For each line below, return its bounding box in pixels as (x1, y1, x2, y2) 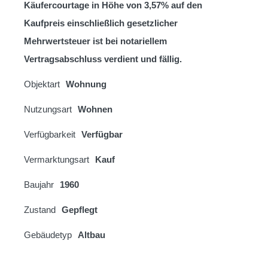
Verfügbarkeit (24, 129, 75, 140)
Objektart (24, 79, 60, 90)
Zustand (24, 205, 56, 215)
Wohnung (66, 79, 106, 90)
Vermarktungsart (24, 154, 89, 165)
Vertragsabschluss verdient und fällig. (24, 54, 182, 65)
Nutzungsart (24, 104, 72, 115)
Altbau (78, 230, 105, 240)
